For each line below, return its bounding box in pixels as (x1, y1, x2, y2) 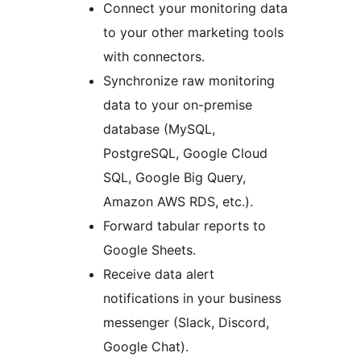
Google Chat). (103, 338, 189, 355)
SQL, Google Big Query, (103, 169, 246, 186)
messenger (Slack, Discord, (103, 314, 269, 331)
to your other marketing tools (103, 24, 284, 41)
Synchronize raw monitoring (103, 73, 275, 89)
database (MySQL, (103, 121, 215, 138)
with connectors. (103, 48, 205, 65)
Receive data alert (103, 266, 214, 283)
